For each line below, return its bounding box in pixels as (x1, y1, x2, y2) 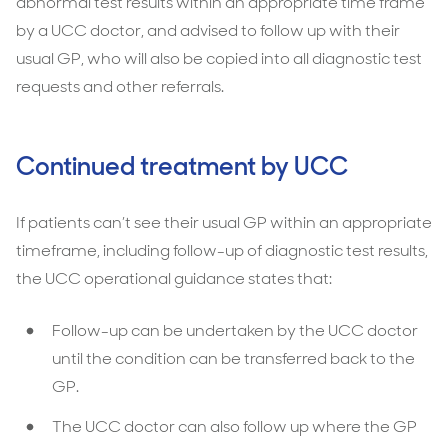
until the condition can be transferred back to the (52, 348, 415, 369)
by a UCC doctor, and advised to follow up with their (16, 20, 400, 41)
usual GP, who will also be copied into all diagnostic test (16, 48, 422, 69)
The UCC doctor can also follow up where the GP (52, 416, 417, 437)
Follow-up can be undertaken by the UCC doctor (52, 320, 418, 341)
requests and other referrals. (16, 76, 224, 97)
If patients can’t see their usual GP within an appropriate (16, 212, 432, 233)
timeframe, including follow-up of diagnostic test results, (16, 240, 428, 261)
